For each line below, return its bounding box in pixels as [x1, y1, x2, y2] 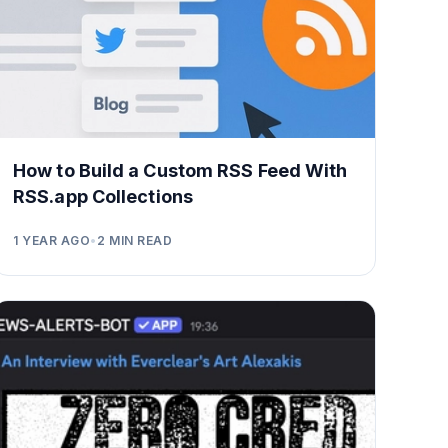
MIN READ [105, 232, 173, 248]
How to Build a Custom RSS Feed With [13, 159, 348, 181]
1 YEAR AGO [13, 232, 90, 248]
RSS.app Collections [13, 185, 193, 207]
